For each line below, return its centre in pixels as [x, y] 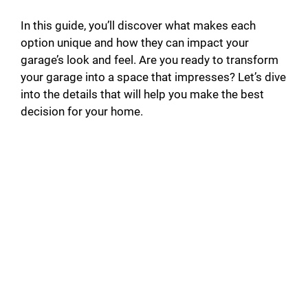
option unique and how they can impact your [135, 42]
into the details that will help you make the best [142, 94]
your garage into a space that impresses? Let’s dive [153, 77]
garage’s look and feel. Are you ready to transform [150, 59]
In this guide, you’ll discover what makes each [138, 25]
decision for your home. [82, 111]
